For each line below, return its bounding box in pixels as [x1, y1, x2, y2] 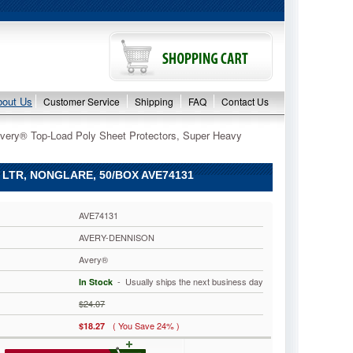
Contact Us [221, 95, 269, 108]
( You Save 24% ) [113, 319, 180, 332]
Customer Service [43, 95, 120, 108]
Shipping [135, 95, 173, 108]
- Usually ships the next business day [113, 275, 264, 288]
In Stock [79, 276, 113, 288]
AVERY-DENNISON [79, 231, 155, 243]
